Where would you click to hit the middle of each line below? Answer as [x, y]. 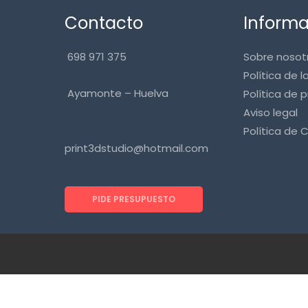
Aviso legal [271, 112]
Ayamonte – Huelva [117, 93]
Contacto [104, 23]
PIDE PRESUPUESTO [134, 199]
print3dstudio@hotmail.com [136, 148]
